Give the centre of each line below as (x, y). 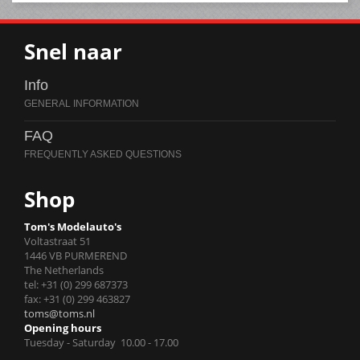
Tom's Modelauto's (73, 226)
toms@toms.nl (59, 313)
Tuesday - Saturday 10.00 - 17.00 (101, 342)
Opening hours (63, 327)
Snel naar (73, 51)
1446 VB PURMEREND (76, 255)
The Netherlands (64, 270)
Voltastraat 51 (57, 241)
